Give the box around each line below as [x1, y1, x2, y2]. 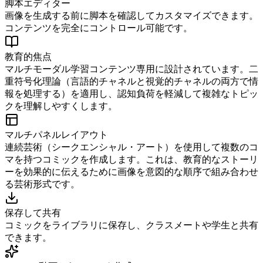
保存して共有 [5, 207, 61, 218]
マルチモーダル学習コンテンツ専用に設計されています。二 [5, 63, 258, 74]
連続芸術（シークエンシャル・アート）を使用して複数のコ [5, 141, 258, 152]
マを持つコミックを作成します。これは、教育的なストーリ [5, 154, 258, 164]
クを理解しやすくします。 [5, 100, 117, 111]
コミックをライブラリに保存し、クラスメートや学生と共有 [5, 220, 258, 230]
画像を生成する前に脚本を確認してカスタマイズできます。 [5, 10, 258, 21]
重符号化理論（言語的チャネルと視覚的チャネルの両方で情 [5, 76, 258, 86]
